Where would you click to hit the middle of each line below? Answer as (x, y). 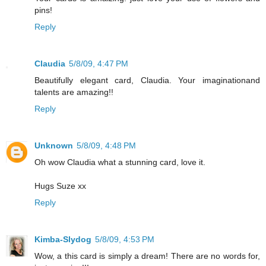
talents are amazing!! (74, 92)
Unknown (54, 146)
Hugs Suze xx (60, 186)
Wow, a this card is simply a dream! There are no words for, (147, 256)
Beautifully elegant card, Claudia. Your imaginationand (147, 80)
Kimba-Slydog (63, 240)
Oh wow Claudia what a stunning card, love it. (120, 162)
